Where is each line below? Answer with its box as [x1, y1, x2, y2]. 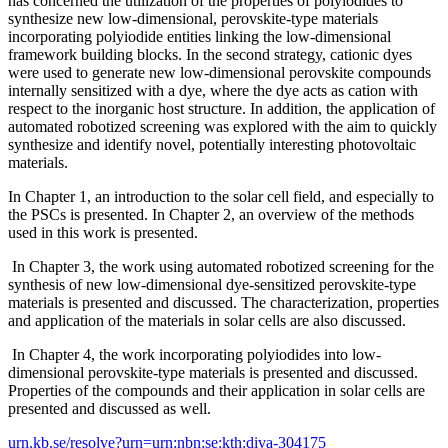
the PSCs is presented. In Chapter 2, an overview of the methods [8, 205, 414, 223]
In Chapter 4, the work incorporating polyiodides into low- [8, 345, 381, 363]
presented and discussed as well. [8, 399, 215, 417]
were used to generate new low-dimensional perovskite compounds [8, 63, 431, 81]
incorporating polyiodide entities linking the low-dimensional [8, 27, 391, 45]
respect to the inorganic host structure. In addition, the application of [8, 99, 435, 117]
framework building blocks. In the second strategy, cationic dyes [8, 45, 412, 63]
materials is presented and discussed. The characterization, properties [8, 293, 439, 311]
